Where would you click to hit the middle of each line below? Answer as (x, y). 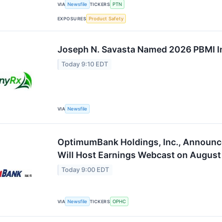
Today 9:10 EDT (85, 64)
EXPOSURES (72, 18)
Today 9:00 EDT (85, 170)
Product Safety (106, 18)
